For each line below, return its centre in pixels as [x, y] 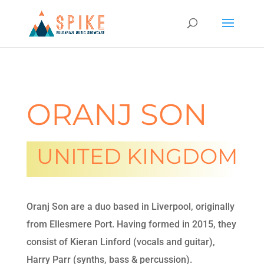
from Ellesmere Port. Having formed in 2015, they [131, 225]
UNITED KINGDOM [137, 156]
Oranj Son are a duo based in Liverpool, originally [130, 207]
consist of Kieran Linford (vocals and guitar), [121, 242]
